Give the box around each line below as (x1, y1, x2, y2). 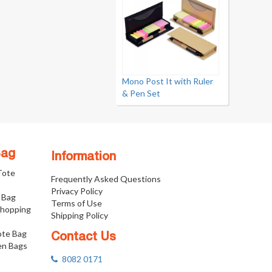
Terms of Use (50, 198, 102, 208)
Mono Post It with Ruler (122, 76, 213, 86)
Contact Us (50, 232, 116, 243)
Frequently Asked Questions (50, 174, 161, 184)
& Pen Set (122, 88, 160, 98)
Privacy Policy (50, 186, 103, 196)
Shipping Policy (50, 210, 108, 220)
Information (50, 152, 116, 163)
